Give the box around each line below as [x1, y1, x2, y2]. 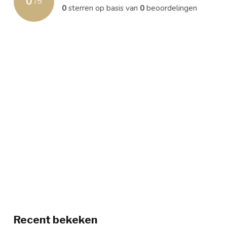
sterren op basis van [66, 2, 140, 13]
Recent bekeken [14, 213, 97, 226]
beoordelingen [144, 2, 197, 13]
